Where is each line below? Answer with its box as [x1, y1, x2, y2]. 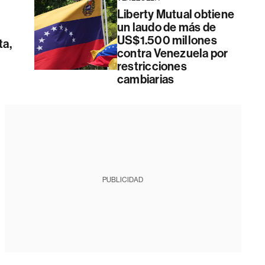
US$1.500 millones [117, 33, 217, 47]
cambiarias [117, 72, 174, 86]
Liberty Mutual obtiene [117, 7, 235, 21]
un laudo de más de [117, 20, 216, 34]
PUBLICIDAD [102, 176, 144, 184]
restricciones [117, 59, 187, 73]
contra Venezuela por [117, 46, 228, 60]
